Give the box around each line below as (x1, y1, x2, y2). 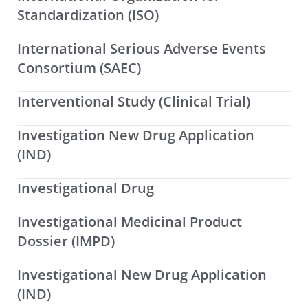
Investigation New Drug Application (17, 126, 254, 145)
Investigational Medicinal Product (17, 212, 242, 232)
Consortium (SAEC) (17, 58, 141, 78)
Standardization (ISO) (17, 5, 159, 25)
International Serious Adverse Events (17, 39, 266, 58)
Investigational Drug (17, 179, 154, 198)
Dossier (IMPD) (17, 232, 115, 251)
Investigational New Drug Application (17, 265, 267, 285)
